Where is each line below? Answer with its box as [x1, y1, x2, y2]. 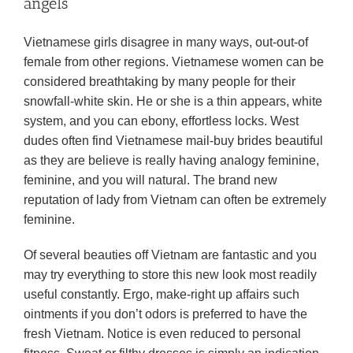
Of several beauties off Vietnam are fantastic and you [24, 248, 317, 262]
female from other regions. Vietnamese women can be [24, 55, 324, 69]
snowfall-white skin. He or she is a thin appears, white [24, 95, 322, 108]
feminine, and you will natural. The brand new [24, 173, 277, 187]
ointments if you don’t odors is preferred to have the [24, 307, 307, 321]
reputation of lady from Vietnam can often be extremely [24, 193, 326, 206]
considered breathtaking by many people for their [24, 75, 295, 88]
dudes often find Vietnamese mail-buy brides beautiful [24, 134, 323, 147]
